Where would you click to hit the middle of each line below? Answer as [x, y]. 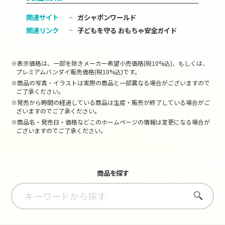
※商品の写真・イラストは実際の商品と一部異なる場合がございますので [111, 83]
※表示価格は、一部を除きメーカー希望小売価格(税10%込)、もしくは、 [110, 63]
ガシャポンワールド [107, 17]
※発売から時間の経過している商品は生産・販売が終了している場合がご [111, 102]
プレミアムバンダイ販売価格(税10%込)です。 [79, 72]
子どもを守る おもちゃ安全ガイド [127, 30]
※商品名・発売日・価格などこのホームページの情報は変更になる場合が [111, 122]
